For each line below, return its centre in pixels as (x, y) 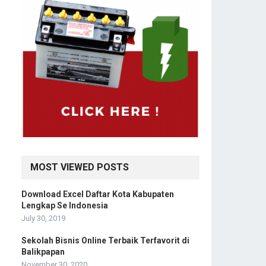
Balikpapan (43, 251)
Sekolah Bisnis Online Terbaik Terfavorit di (105, 240)
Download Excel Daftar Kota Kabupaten (98, 194)
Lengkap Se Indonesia (65, 205)
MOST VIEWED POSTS (80, 167)
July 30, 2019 (43, 218)
